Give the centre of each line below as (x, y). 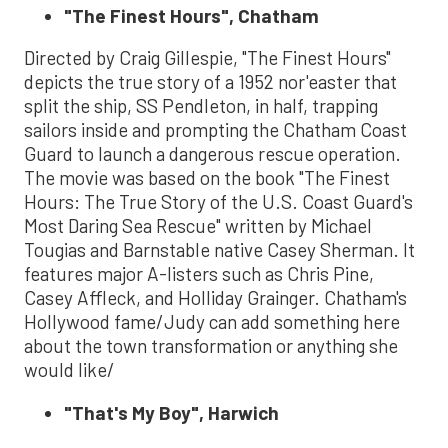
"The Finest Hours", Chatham (191, 15)
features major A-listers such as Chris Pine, (199, 273)
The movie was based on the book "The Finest (207, 177)
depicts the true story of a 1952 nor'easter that (210, 81)
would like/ (69, 369)
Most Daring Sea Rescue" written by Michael (198, 225)
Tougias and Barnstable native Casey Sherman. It (219, 249)
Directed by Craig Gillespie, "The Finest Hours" (207, 57)
